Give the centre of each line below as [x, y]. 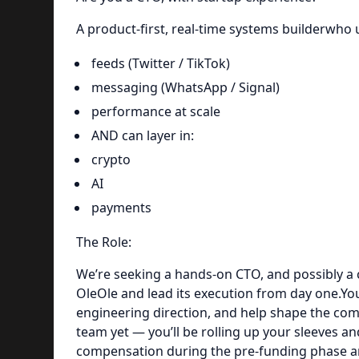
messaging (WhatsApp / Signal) [185, 87]
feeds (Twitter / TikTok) [160, 63]
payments [121, 207]
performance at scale [155, 111]
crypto [111, 159]
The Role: [103, 242]
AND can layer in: [142, 135]
